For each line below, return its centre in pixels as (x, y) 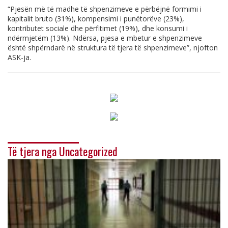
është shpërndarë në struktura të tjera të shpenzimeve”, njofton (113, 48)
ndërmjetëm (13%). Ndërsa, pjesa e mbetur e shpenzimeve (105, 38)
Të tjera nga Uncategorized (63, 151)
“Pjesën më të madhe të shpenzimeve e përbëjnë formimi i (105, 9)
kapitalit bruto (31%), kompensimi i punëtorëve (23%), (96, 19)
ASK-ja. (19, 58)
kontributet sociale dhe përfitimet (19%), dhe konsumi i (98, 28)
